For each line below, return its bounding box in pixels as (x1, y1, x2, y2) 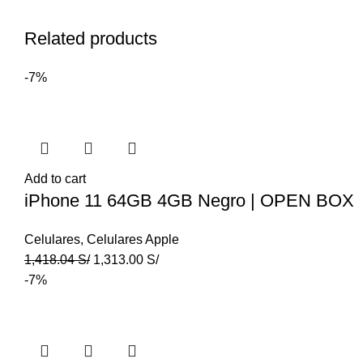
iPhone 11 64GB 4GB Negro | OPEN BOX (24, 190, 354, 211)
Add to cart (24, 172, 86, 186)
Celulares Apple (87, 233, 179, 246)
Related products (24, 28, 157, 49)
